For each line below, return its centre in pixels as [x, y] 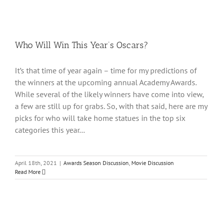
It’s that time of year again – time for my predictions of [106, 70]
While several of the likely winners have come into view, [109, 94]
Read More [28, 172]
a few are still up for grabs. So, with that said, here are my [111, 106]
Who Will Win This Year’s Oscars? [82, 45]
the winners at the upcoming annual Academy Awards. [106, 82]
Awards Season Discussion [96, 163]
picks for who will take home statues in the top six [100, 118]
